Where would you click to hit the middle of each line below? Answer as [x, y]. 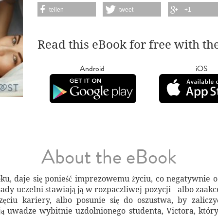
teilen [57, 9]
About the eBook [109, 157]
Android [92, 68]
